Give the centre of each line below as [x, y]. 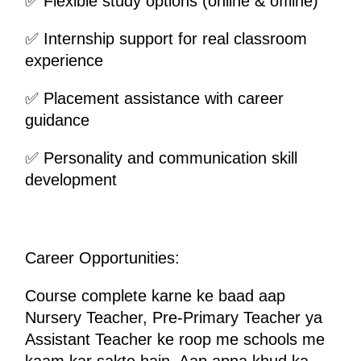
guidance [57, 120]
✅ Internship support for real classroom [166, 39]
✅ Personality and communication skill [161, 158]
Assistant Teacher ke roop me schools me [175, 339]
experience [64, 60]
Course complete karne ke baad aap [155, 296]
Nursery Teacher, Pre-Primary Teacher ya [174, 317]
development [71, 180]
